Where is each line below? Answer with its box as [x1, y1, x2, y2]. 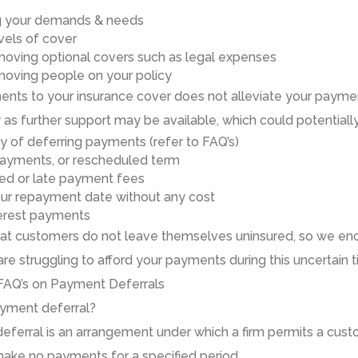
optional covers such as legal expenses [38, 50, 276, 65]
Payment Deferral [50, 276, 158, 292]
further [18, 113, 65, 128]
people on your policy [38, 68, 172, 83]
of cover [22, 31, 77, 46]
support [65, 113, 111, 128]
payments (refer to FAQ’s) [82, 134, 239, 149]
